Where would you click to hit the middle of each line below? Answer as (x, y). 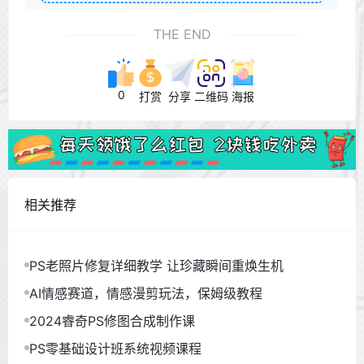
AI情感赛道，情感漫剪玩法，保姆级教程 (146, 294)
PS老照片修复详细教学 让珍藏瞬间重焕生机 (156, 266)
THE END (182, 35)
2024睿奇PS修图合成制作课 (112, 321)
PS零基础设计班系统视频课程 (115, 349)
